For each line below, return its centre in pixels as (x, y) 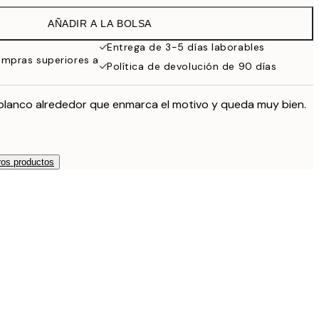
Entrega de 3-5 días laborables (186, 47)
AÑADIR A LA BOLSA (100, 23)
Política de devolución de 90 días (192, 66)
